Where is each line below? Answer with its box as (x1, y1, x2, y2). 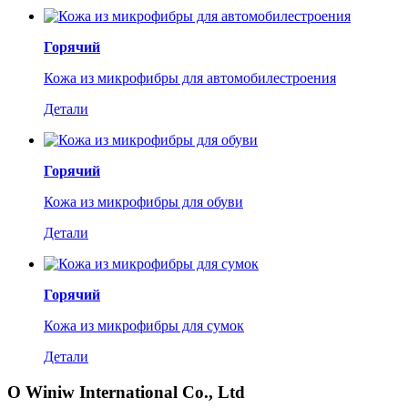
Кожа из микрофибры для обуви (44, 194, 243, 209)
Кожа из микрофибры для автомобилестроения (44, 70, 336, 86)
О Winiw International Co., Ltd (7, 382, 245, 402)
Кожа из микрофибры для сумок (44, 318, 244, 333)
